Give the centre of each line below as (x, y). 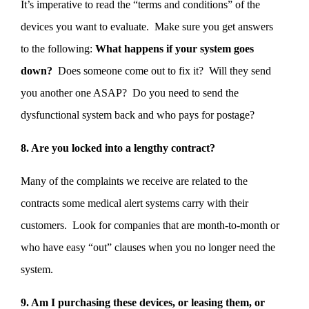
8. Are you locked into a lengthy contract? (118, 148)
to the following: (58, 48)
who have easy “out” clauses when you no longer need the (148, 247)
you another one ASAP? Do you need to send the (130, 92)
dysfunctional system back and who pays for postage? (138, 114)
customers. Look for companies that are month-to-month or (150, 225)
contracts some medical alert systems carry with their (134, 203)
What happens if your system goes (175, 48)
